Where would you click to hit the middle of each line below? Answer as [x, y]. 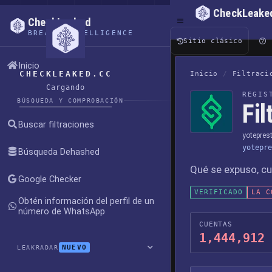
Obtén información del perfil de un [86, 201]
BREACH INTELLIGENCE [81, 33]
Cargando [66, 87]
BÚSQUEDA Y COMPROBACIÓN [70, 100]
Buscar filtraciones [56, 124]
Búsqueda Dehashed [59, 152]
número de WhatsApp [62, 212]
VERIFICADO [219, 192]
